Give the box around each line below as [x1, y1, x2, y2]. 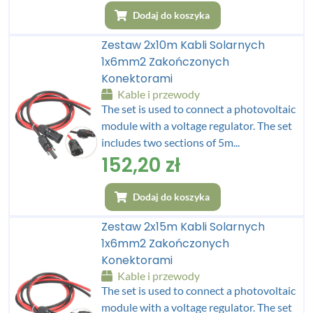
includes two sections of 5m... [101, 135, 240, 149]
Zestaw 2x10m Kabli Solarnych [101, 36, 265, 53]
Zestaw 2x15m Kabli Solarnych [101, 218, 265, 235]
